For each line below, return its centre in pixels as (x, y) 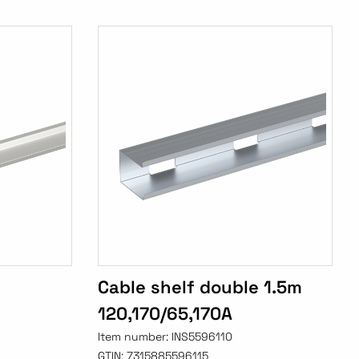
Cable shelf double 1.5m (200, 287)
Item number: (135, 337)
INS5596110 (202, 337)
